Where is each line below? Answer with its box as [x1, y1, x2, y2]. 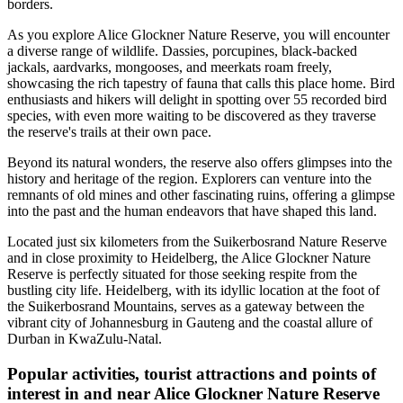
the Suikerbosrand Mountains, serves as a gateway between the [7, 299, 364, 315]
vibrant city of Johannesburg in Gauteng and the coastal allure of [7, 315, 372, 331]
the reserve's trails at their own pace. [7, 124, 211, 140]
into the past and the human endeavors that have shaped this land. [7, 203, 377, 219]
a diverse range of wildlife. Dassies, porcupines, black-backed [7, 43, 357, 59]
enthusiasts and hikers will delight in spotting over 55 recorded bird [7, 92, 387, 108]
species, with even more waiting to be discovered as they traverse [7, 108, 376, 124]
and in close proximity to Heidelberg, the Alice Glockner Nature [7, 250, 371, 266]
